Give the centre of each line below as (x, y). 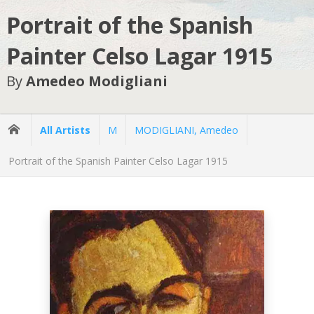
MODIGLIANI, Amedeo (186, 130)
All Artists (65, 130)
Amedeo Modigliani (96, 81)
